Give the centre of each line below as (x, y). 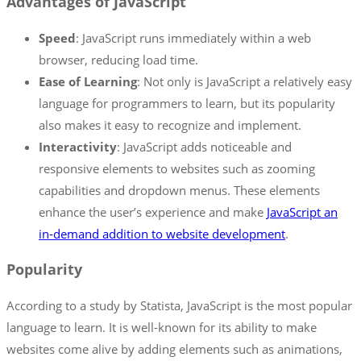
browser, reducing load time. (118, 59)
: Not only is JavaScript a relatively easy (245, 81)
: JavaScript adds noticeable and (204, 146)
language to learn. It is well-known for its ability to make (162, 327)
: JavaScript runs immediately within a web (193, 37)
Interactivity (78, 146)
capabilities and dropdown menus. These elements (179, 190)
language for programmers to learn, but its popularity (187, 103)
